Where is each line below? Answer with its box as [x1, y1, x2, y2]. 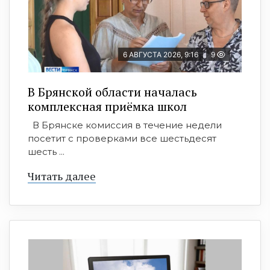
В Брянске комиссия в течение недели [28, 119, 222, 131]
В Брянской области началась [28, 83, 197, 100]
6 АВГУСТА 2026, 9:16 [123, 49, 198, 59]
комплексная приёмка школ [28, 98, 187, 115]
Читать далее [28, 168, 96, 183]
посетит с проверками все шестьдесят [28, 132, 216, 144]
